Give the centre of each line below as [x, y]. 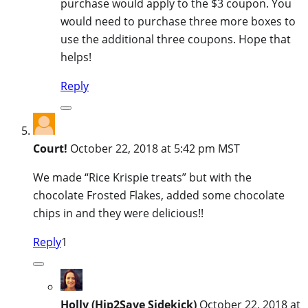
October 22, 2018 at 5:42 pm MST [155, 148]
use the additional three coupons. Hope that [176, 39]
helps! [76, 57]
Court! [50, 148]
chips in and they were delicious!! [118, 213]
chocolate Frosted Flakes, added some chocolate [159, 195]
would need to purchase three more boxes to [178, 21]
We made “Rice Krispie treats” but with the [142, 177]
